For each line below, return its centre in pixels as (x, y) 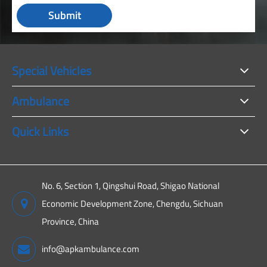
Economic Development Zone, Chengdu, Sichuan (132, 204)
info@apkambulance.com (91, 249)
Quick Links (40, 131)
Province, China (70, 221)
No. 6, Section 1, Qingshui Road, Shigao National (131, 186)
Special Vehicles (52, 71)
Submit (64, 15)
